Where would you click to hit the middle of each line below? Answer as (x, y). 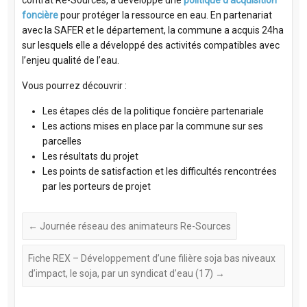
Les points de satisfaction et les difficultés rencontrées (159, 172)
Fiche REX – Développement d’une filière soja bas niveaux (151, 259)
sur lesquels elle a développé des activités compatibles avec (150, 46)
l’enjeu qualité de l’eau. (70, 61)
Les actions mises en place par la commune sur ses (152, 126)
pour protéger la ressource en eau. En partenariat (165, 15)
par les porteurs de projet (96, 187)
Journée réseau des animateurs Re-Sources (134, 226)
